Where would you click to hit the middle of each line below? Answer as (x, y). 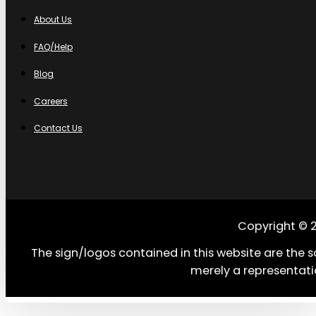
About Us (53, 20)
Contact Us (58, 128)
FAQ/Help (53, 47)
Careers (51, 101)
